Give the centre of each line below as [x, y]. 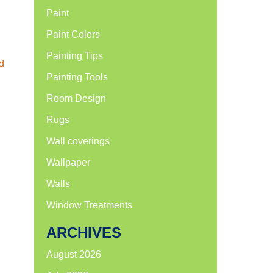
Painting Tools [77, 77]
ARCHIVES [84, 232]
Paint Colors [73, 34]
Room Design [76, 98]
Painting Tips [75, 56]
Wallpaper [68, 162]
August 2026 [74, 254]
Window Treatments [89, 205]
